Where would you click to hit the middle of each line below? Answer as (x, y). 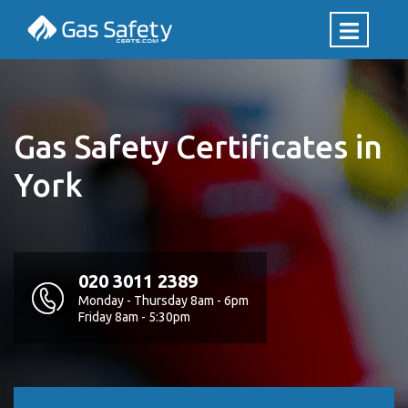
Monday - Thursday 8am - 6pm (163, 301)
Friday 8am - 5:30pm (134, 317)
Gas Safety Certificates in (198, 147)
